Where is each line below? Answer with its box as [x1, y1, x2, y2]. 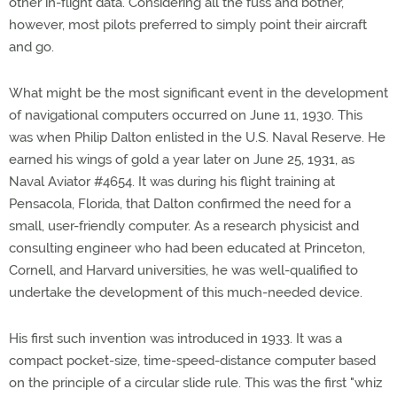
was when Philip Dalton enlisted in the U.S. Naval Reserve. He [9, 129, 385, 145]
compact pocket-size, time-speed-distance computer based [9, 353, 376, 369]
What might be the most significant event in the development [9, 85, 388, 101]
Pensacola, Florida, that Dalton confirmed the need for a [9, 196, 351, 212]
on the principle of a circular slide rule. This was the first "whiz [9, 375, 382, 391]
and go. [9, 39, 54, 55]
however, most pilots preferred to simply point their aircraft [9, 17, 367, 33]
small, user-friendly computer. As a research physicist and [9, 218, 359, 234]
